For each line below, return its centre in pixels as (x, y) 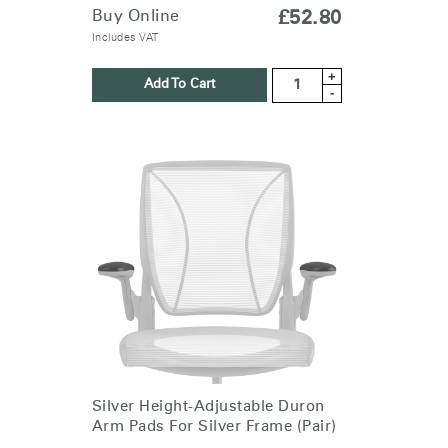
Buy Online (135, 15)
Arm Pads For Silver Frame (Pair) (214, 426)
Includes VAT (125, 37)
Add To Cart (179, 84)
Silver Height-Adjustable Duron (208, 406)
